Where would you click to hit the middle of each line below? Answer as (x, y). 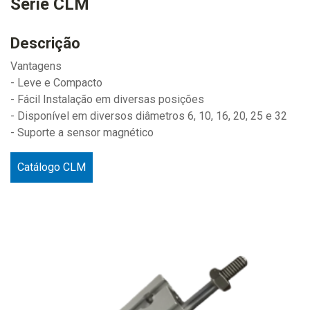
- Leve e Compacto (56, 83)
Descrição (45, 43)
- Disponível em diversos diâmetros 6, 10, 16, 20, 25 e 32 (149, 116)
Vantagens (36, 66)
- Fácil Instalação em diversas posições (107, 99)
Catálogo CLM (52, 167)
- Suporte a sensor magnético (82, 133)
